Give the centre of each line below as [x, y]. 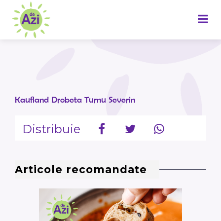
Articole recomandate [81, 169]
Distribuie [51, 129]
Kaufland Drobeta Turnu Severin [75, 100]
